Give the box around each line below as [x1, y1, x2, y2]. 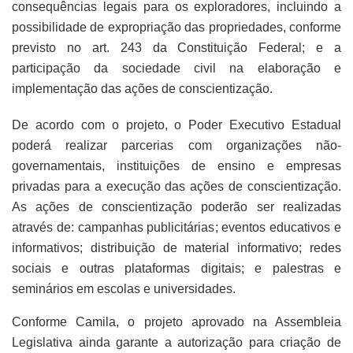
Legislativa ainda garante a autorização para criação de [12, 335, 341, 349]
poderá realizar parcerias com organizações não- [12, 138, 341, 152]
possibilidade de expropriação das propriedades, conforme [12, 20, 341, 34]
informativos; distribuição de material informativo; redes [12, 240, 341, 255]
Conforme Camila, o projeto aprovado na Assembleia [12, 314, 341, 329]
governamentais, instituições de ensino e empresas [12, 158, 341, 173]
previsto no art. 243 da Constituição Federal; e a [12, 40, 341, 54]
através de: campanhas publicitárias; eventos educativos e [12, 220, 341, 234]
